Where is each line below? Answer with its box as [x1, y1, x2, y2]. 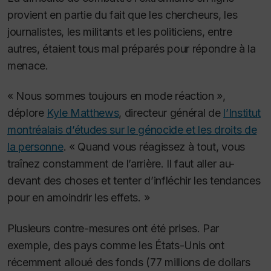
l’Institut [223, 106, 261, 120]
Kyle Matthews [47, 106, 119, 120]
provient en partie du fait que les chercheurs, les [7, 8, 238, 21]
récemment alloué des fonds [7, 255, 143, 269]
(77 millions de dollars [143, 255, 250, 269]
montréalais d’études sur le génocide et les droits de [7, 123, 257, 137]
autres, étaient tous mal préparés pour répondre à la [7, 42, 256, 55]
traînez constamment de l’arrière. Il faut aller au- [7, 157, 235, 171]
